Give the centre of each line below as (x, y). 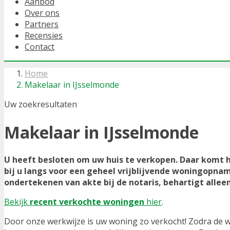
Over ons (42, 13)
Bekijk (17, 202)
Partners (42, 24)
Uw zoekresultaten (41, 104)
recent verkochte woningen (87, 202)
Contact (40, 47)
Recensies (44, 36)
